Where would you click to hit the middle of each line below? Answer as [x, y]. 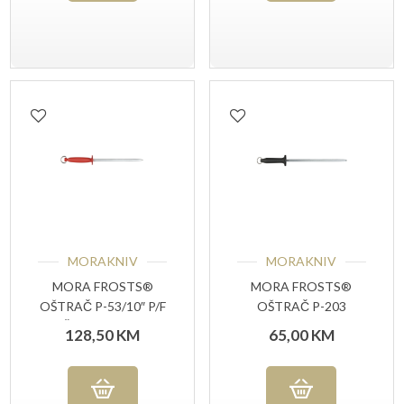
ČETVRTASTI [103, 326]
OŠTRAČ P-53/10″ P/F [102, 306]
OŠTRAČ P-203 [301, 306]
